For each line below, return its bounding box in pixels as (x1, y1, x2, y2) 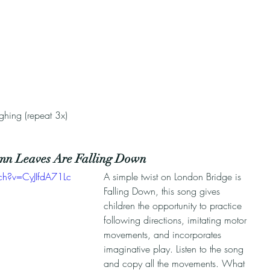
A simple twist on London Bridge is (104, 170, 244, 183)
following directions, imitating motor (104, 213, 250, 227)
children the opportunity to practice (104, 199, 245, 212)
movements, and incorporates (104, 228, 224, 241)
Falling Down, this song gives (104, 184, 223, 198)
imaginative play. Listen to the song (104, 242, 246, 256)
